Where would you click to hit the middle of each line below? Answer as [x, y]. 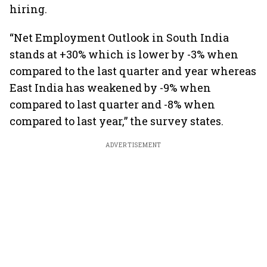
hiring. [28, 9]
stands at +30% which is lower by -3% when [124, 54]
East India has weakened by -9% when [110, 88]
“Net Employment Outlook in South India [119, 38]
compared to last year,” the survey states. [117, 121]
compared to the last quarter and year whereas [133, 71]
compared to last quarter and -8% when [112, 104]
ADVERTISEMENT [133, 145]
